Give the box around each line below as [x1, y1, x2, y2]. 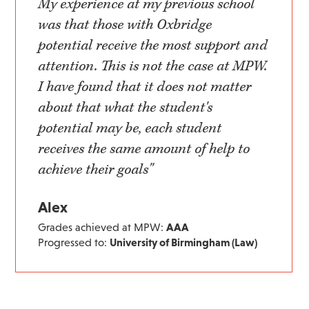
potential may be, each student [38, 119, 222, 138]
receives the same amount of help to [38, 140, 250, 159]
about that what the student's [38, 99, 213, 117]
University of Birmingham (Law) [110, 236, 258, 249]
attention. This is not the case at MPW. [38, 57, 268, 76]
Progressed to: [38, 236, 110, 249]
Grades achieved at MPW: [38, 221, 167, 234]
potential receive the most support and [38, 37, 268, 55]
